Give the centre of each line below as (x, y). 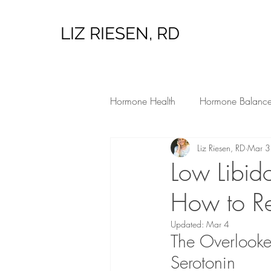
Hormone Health (143, 101)
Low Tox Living (163, 149)
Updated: (188, 224)
